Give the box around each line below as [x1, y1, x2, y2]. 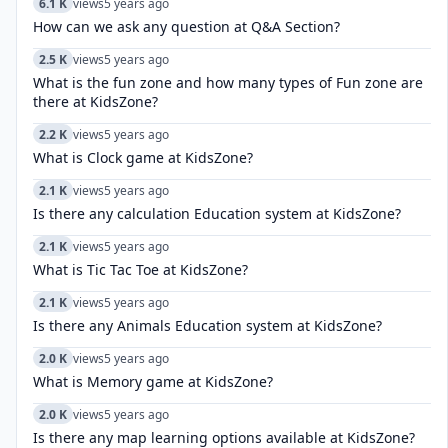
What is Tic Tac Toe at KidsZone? [33, 260, 248, 279]
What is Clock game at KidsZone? [33, 148, 253, 167]
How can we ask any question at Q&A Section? [33, 17, 340, 36]
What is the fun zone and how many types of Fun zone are [33, 73, 423, 92]
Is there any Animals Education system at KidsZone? [33, 316, 382, 335]
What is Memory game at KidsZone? [33, 372, 273, 391]
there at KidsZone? [33, 92, 158, 111]
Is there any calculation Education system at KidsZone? [33, 204, 401, 223]
